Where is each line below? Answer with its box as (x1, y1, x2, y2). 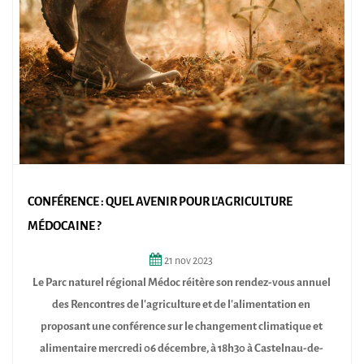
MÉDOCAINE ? (28, 218, 101, 234)
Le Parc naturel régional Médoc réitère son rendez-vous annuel (32, 274, 331, 290)
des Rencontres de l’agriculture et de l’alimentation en (52, 296, 310, 312)
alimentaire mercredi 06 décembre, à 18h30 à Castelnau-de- (39, 340, 323, 356)
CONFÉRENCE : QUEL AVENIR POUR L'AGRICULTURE (28, 193, 292, 210)
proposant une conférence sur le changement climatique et (40, 318, 323, 334)
